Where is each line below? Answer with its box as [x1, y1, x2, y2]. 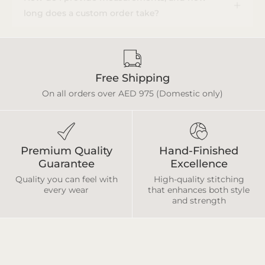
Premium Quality [20, 144, 112, 157]
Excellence [170, 157, 228, 170]
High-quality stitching [153, 174, 244, 185]
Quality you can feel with [15, 174, 118, 185]
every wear [44, 185, 89, 196]
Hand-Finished [159, 144, 238, 157]
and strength [172, 195, 226, 206]
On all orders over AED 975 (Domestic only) [42, 88, 223, 99]
